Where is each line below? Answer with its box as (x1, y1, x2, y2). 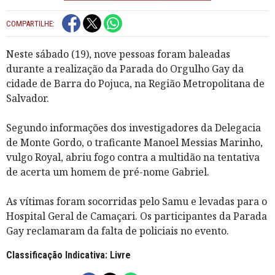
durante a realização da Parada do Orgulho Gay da (6, 61, 244, 76)
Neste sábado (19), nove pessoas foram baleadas (6, 47, 230, 61)
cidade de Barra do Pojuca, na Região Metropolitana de (6, 76, 265, 90)
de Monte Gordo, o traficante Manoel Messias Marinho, (6, 135, 263, 149)
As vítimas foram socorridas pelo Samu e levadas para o (6, 194, 267, 208)
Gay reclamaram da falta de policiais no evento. (6, 223, 229, 238)
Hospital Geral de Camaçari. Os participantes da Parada (6, 209, 267, 223)
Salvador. (6, 91, 52, 105)
